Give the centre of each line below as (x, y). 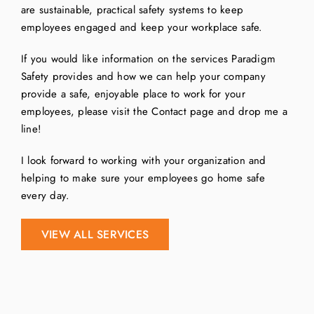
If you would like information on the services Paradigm (148, 59)
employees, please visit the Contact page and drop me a (154, 112)
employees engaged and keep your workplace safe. (142, 28)
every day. (45, 196)
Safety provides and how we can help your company (143, 77)
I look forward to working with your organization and (143, 161)
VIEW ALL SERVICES (95, 235)
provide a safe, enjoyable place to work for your (133, 94)
